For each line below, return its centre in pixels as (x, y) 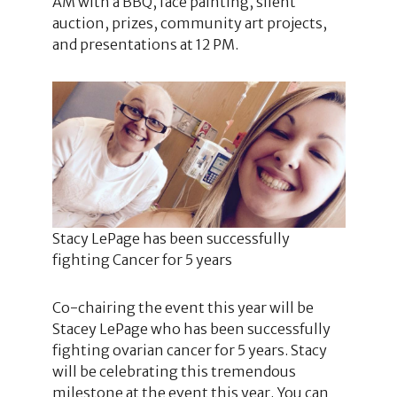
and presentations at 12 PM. (145, 44)
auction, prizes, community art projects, (189, 23)
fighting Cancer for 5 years (142, 260)
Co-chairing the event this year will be (183, 307)
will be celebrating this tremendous (174, 371)
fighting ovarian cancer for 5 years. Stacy (189, 350)
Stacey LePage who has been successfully (191, 329)
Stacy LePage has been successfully (171, 238)
